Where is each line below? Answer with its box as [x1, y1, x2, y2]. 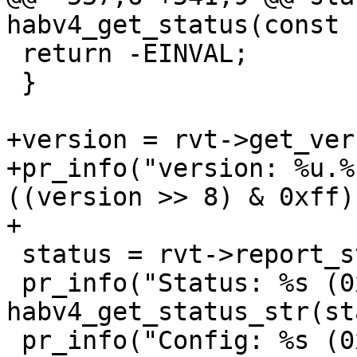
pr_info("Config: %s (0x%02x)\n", [6, 326, 22, 355]
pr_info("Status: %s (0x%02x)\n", [6, 269, 22, 297]
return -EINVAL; [6, 39, 22, 68]
